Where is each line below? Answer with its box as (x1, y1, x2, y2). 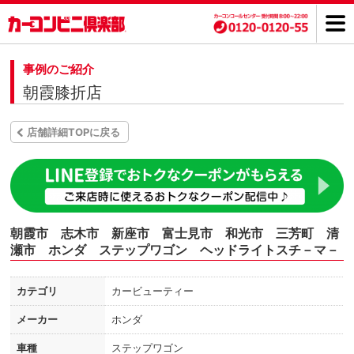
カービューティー (111, 284, 194, 298)
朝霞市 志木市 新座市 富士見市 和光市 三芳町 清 (10, 225, 340, 242)
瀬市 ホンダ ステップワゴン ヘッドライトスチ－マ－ (10, 242, 340, 258)
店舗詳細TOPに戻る (27, 126, 121, 138)
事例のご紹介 (23, 62, 95, 77)
